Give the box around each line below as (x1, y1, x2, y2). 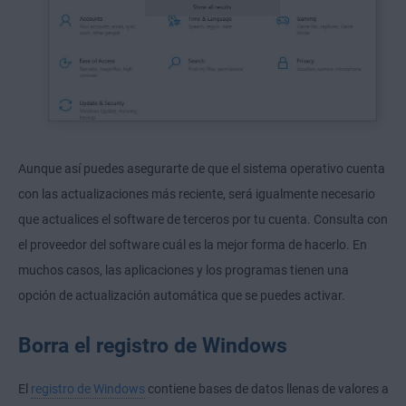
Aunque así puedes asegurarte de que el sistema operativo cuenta (18, 160, 385, 176)
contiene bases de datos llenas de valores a (145, 381, 389, 396)
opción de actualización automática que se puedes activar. (18, 287, 345, 303)
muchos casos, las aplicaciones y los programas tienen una (18, 262, 349, 277)
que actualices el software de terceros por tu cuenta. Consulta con (18, 211, 388, 227)
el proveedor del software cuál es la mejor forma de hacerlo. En (18, 237, 367, 252)
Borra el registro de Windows (18, 333, 287, 357)
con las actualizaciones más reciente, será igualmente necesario (18, 186, 375, 201)
